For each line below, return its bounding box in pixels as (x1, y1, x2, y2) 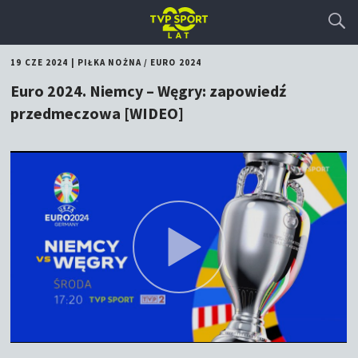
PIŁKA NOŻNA (77, 57, 141, 68)
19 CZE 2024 (10, 57, 69, 68)
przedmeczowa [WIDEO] (10, 103, 185, 123)
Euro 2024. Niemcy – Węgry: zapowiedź (10, 81, 287, 101)
